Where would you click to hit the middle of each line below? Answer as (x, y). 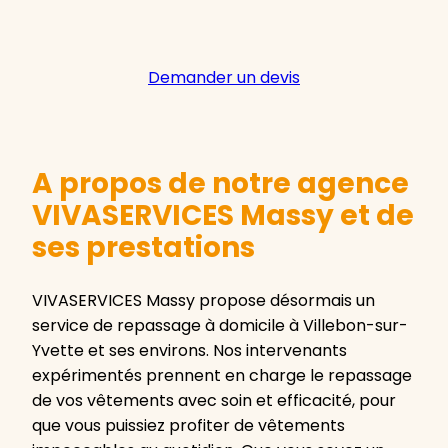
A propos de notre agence (220, 184)
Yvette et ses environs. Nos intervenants (189, 351)
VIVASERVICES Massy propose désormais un (203, 301)
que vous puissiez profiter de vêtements (188, 426)
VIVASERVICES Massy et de (223, 216)
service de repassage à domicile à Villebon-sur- (220, 326)
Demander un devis (224, 78)
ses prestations (143, 248)
